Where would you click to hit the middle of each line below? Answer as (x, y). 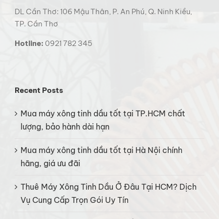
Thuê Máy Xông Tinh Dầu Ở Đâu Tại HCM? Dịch (109, 187)
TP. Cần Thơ (36, 24)
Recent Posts (39, 90)
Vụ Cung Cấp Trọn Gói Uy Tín (75, 200)
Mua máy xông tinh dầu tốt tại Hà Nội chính (101, 150)
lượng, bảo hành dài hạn (65, 127)
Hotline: (30, 44)
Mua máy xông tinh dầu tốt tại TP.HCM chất (103, 114)
